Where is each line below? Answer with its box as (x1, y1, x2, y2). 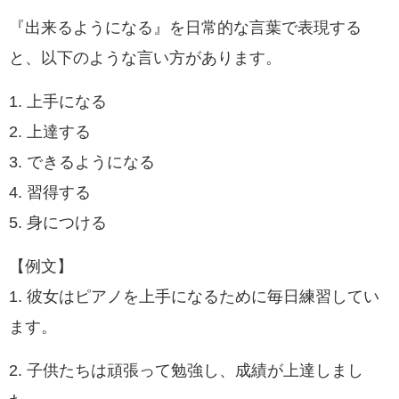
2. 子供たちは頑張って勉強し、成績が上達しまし (9, 362, 363, 379)
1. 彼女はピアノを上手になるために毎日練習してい (9, 288, 379, 305)
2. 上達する (9, 123, 91, 140)
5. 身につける (9, 214, 107, 231)
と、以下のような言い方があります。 (9, 49, 281, 66)
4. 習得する (9, 183, 91, 200)
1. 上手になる (9, 93, 107, 110)
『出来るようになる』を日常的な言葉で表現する (9, 19, 362, 36)
